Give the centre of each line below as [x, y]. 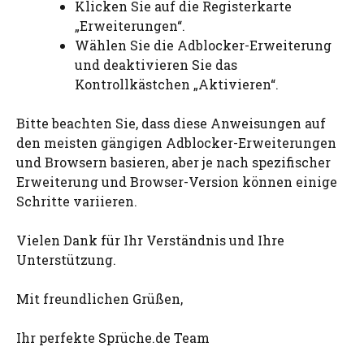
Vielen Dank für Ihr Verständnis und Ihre [150, 240]
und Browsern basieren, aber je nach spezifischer [173, 162]
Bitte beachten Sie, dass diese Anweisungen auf [171, 123]
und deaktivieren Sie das [156, 65]
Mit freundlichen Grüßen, [100, 299]
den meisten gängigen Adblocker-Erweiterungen [176, 143]
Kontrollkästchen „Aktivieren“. [177, 84]
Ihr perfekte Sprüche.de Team [113, 338]
